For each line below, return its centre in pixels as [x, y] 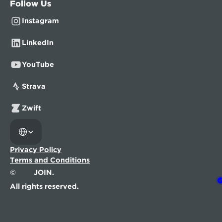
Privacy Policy [36, 150]
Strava [34, 86]
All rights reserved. [44, 186]
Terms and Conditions [50, 160]
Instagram [40, 21]
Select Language [32, 122]
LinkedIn [38, 43]
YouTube [38, 64]
